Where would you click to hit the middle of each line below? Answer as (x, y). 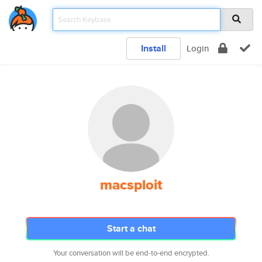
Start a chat (131, 228)
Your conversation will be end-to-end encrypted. (131, 253)
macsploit (131, 185)
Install (154, 48)
